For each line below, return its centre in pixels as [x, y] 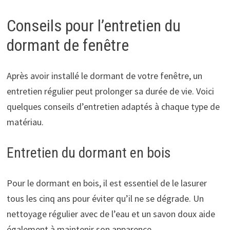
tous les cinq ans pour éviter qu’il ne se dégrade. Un [105, 199]
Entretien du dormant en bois [89, 153]
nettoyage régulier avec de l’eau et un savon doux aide [111, 214]
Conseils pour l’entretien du [93, 25]
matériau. [25, 122]
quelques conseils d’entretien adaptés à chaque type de [113, 107]
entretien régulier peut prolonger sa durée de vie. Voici [110, 91]
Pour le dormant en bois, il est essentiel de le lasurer [107, 183]
